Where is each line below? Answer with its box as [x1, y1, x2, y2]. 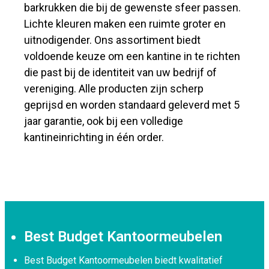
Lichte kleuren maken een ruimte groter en [24, 17, 226, 30]
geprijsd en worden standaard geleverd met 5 [24, 98, 240, 111]
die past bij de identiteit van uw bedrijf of [24, 66, 217, 79]
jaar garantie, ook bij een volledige [24, 115, 184, 127]
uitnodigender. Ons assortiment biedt [24, 34, 201, 46]
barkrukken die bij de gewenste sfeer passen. [24, 1, 241, 14]
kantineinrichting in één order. [24, 131, 165, 144]
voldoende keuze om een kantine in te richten [24, 50, 241, 62]
